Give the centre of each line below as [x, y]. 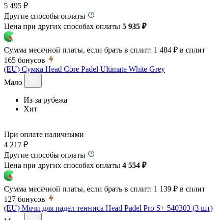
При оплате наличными [44, 134]
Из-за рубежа [45, 100]
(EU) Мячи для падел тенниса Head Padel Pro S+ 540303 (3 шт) [108, 208]
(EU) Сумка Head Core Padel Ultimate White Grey [84, 69]
